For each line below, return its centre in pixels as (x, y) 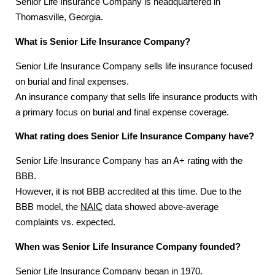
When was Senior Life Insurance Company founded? (128, 246)
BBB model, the (48, 207)
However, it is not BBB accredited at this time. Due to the (128, 192)
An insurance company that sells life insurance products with (136, 97)
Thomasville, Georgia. (59, 17)
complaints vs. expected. (65, 223)
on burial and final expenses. (72, 81)
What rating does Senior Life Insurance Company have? (135, 137)
